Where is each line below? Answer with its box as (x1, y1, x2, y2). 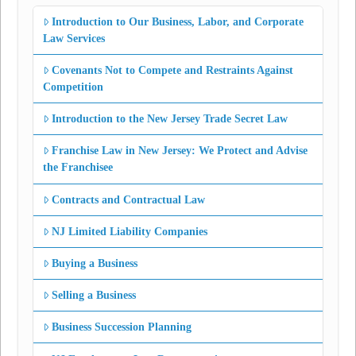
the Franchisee (43, 161, 114, 174)
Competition (43, 81, 104, 94)
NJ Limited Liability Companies (52, 225, 208, 238)
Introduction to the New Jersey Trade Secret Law (52, 113, 288, 126)
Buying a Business (52, 257, 138, 270)
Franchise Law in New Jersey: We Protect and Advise (52, 145, 308, 157)
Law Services (43, 32, 106, 44)
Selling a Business (52, 289, 137, 302)
